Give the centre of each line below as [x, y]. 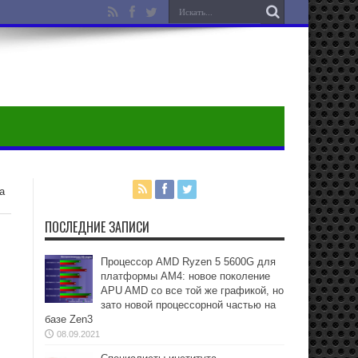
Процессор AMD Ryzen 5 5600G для [188, 262]
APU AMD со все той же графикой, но [192, 290]
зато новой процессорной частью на [188, 305]
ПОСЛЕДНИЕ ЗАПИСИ [97, 227]
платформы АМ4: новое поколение [185, 276]
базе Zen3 [69, 319]
